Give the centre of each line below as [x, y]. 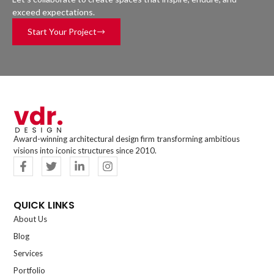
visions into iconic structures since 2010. [85, 150]
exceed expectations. [54, 12]
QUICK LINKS [44, 205]
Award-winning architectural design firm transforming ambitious [127, 139]
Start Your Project [62, 32]
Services [28, 253]
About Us [31, 219]
